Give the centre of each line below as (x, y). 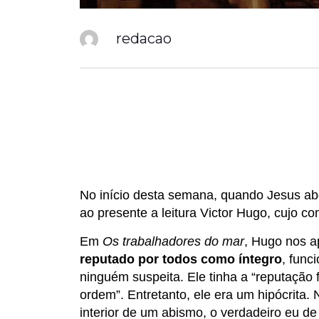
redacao (144, 38)
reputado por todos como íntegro (181, 260)
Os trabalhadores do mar (173, 242)
